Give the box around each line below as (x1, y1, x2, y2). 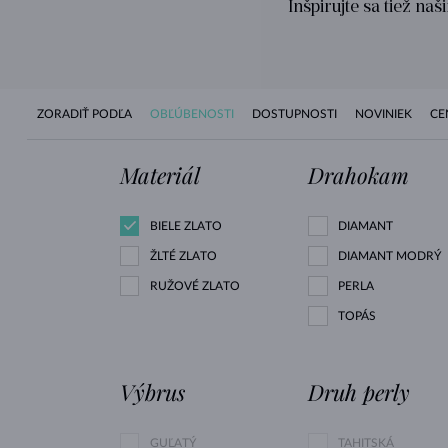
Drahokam (307, 159, 409, 190)
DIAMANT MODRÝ (337, 250, 441, 263)
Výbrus (119, 377, 185, 408)
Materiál (119, 159, 200, 190)
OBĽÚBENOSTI (150, 107, 234, 120)
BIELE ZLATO (149, 220, 222, 233)
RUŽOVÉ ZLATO (149, 280, 240, 293)
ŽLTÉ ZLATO (149, 250, 217, 263)
